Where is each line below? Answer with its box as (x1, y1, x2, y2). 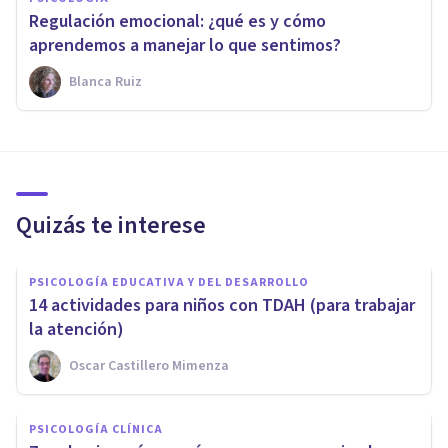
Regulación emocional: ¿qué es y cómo (29, 8, 326, 34)
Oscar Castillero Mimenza (69, 355, 229, 376)
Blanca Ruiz (69, 71, 142, 92)
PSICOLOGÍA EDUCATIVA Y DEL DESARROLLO (29, 273, 309, 291)
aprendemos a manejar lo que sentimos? (29, 32, 341, 58)
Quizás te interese (16, 207, 206, 243)
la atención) (29, 316, 124, 342)
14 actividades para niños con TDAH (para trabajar (29, 292, 415, 318)
